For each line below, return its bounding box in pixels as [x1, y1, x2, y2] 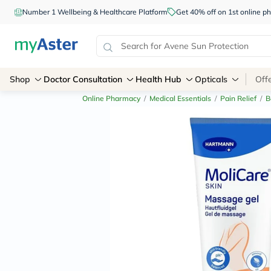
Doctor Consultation [44, 74, 122, 85]
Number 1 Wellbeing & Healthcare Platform [22, 7, 168, 16]
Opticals [195, 74, 227, 85]
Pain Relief [220, 94, 256, 103]
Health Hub [135, 74, 181, 85]
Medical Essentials [149, 94, 211, 103]
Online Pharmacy [82, 94, 140, 103]
